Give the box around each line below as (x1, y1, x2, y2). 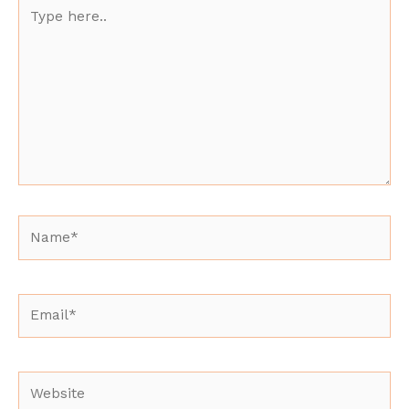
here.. (17, 16, 57, 33)
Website (17, 372, 72, 390)
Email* (17, 294, 64, 311)
